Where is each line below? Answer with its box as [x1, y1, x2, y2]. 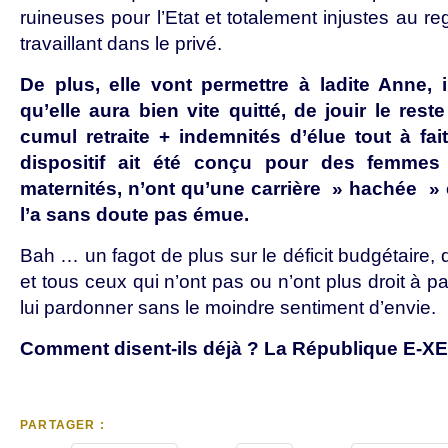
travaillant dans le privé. [20, 33, 222, 54]
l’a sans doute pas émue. [20, 204, 249, 225]
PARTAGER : [20, 418, 105, 432]
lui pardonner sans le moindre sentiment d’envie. [20, 297, 436, 318]
